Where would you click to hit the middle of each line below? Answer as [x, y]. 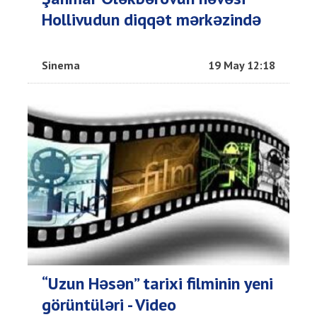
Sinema [61, 65]
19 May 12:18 [242, 65]
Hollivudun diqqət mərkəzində [151, 20]
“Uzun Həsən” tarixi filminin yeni [157, 284]
